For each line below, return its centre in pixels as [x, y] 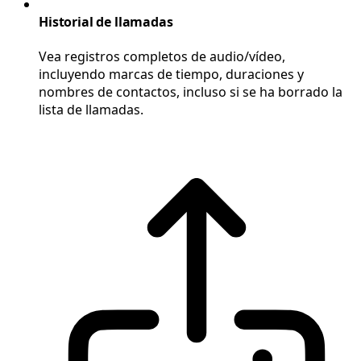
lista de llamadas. [91, 110]
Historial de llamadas [106, 21]
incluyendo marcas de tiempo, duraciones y [171, 75]
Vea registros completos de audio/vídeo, [162, 57]
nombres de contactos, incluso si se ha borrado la [191, 92]
